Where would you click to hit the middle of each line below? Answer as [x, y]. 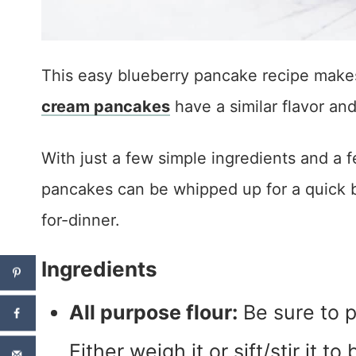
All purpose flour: [153, 313]
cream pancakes [106, 107]
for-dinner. [81, 221]
